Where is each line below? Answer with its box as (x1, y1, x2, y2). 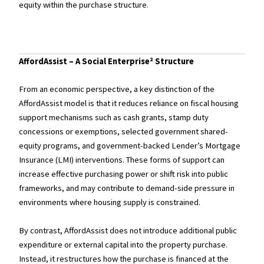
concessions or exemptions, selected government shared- (19, 126, 229, 137)
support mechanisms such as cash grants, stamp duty (19, 112, 209, 123)
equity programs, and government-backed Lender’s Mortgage (19, 140, 241, 151)
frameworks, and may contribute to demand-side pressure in (19, 183, 235, 194)
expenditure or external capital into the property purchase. (19, 239, 228, 250)
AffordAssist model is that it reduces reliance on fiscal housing (19, 98, 239, 109)
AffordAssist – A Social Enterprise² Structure (19, 56, 194, 67)
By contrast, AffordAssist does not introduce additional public (19, 225, 237, 236)
